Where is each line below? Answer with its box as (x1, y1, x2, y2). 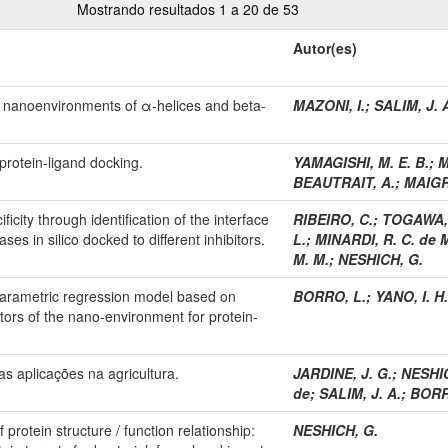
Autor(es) (293, 37, 357, 58)
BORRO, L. (293, 285, 366, 306)
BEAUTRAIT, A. (293, 171, 395, 192)
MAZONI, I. (293, 94, 365, 115)
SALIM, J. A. (319, 382, 401, 403)
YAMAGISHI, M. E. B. (293, 151, 429, 172)
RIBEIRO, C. (293, 208, 373, 229)
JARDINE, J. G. (293, 362, 392, 383)
